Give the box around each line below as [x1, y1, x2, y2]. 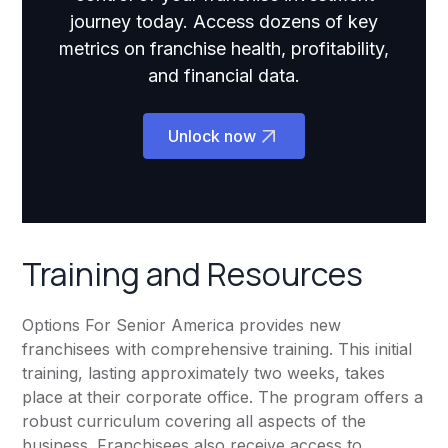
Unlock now [168, 126, 256, 147]
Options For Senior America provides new [22, 315, 342, 336]
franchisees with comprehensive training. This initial [22, 339, 413, 360]
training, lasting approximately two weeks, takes [22, 363, 386, 384]
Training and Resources [22, 252, 364, 297]
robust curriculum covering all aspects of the [22, 411, 367, 432]
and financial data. [148, 65, 300, 87]
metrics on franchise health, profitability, [59, 38, 389, 60]
